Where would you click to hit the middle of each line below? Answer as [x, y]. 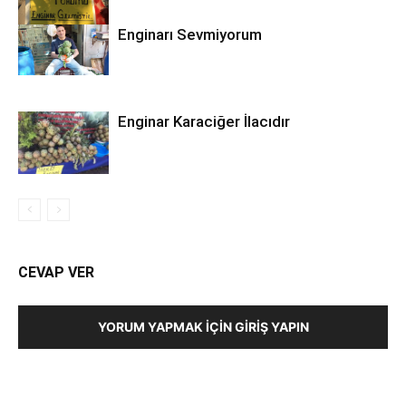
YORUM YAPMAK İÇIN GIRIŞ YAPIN [203, 327]
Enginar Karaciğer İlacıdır [204, 121]
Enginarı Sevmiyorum [190, 34]
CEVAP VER [56, 272]
